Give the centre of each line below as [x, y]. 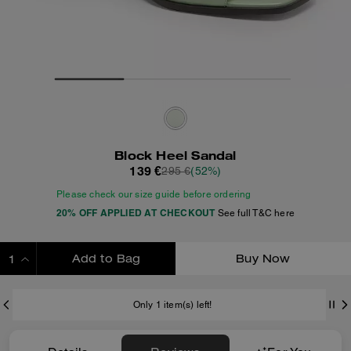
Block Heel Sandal [175, 155]
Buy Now [263, 260]
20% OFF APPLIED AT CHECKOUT [136, 213]
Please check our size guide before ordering [154, 194]
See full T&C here [256, 213]
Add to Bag [106, 260]
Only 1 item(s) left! [170, 305]
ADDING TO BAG [106, 291]
